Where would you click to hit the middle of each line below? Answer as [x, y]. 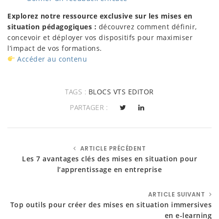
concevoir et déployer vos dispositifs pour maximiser [100, 37]
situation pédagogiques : [52, 26]
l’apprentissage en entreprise [109, 169]
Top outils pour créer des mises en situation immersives [111, 204]
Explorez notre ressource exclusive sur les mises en [100, 16]
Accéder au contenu [51, 59]
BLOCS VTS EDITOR [121, 91]
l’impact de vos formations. [55, 48]
